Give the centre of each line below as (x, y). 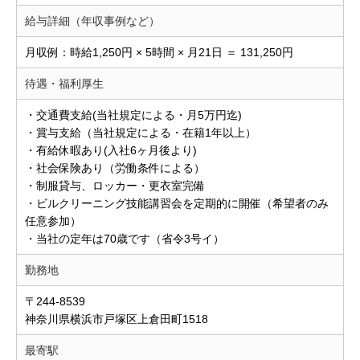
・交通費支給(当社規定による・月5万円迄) (133, 115)
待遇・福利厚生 (64, 83)
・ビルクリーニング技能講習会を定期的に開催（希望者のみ (177, 203)
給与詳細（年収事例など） (92, 20)
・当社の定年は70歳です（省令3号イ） (125, 238)
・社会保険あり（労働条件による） (115, 168)
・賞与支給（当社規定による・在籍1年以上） (141, 132)
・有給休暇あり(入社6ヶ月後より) (111, 150)
